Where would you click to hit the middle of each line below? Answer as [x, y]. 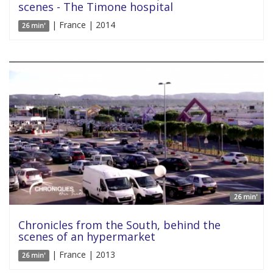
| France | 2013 [82, 254]
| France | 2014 [82, 24]
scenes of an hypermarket [87, 236]
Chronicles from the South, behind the [119, 225]
